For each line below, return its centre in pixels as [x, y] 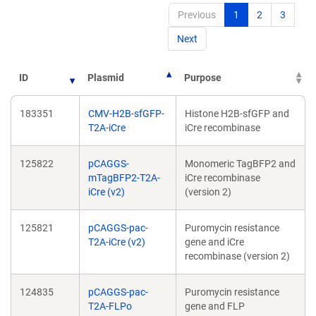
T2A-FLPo [110, 306]
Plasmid [106, 78]
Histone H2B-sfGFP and [237, 114]
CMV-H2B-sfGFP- [126, 114]
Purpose [203, 78]
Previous [197, 15]
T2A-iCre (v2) [117, 242]
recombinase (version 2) [237, 256]
